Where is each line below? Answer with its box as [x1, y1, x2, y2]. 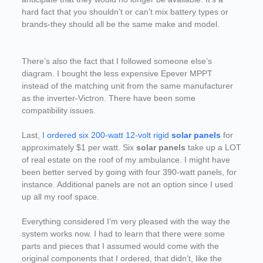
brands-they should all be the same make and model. [21, 19, 220, 29]
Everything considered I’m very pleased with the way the [21, 216, 230, 226]
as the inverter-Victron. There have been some [21, 93, 195, 103]
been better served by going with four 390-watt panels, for [21, 167, 237, 177]
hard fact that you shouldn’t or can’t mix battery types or [21, 6, 228, 16]
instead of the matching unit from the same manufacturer [21, 80, 233, 90]
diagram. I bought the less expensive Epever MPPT [21, 68, 213, 78]
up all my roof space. [21, 191, 99, 201]
